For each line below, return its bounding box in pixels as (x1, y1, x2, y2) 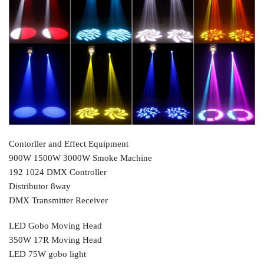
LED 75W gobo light (9, 249, 86, 259)
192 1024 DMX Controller (9, 167, 107, 177)
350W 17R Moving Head (9, 235, 102, 245)
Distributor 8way (9, 181, 71, 191)
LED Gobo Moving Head (9, 221, 102, 231)
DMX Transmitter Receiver (9, 195, 108, 205)
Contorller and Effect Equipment (9, 138, 128, 148)
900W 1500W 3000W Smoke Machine (9, 153, 152, 163)
